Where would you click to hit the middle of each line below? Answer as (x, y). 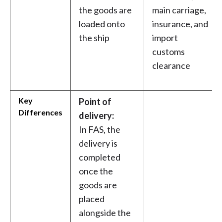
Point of (95, 102)
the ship (94, 38)
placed (92, 199)
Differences (40, 112)
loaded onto (102, 24)
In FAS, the (100, 130)
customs (168, 52)
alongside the (105, 213)
